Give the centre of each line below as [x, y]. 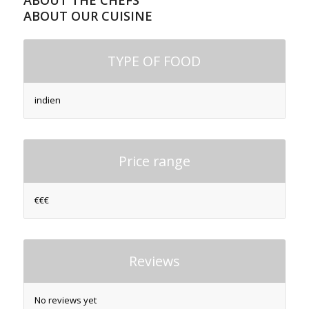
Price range [154, 161]
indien [47, 100]
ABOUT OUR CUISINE [88, 16]
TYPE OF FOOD [154, 61]
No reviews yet [65, 300]
